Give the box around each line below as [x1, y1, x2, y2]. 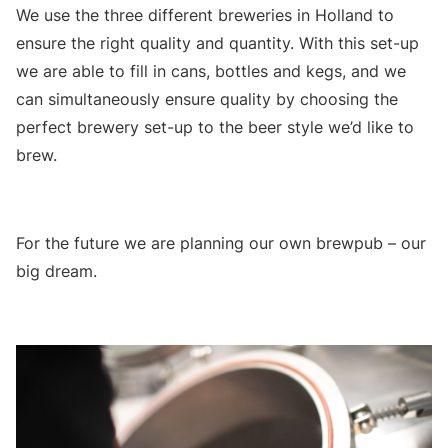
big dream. [16, 261, 97, 282]
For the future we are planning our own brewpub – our [16, 233, 426, 254]
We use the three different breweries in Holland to [16, 5, 394, 26]
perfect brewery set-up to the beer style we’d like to [16, 117, 414, 138]
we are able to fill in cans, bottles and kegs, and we [16, 61, 406, 82]
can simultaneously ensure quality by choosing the [16, 89, 398, 110]
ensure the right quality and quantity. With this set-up [16, 33, 419, 54]
